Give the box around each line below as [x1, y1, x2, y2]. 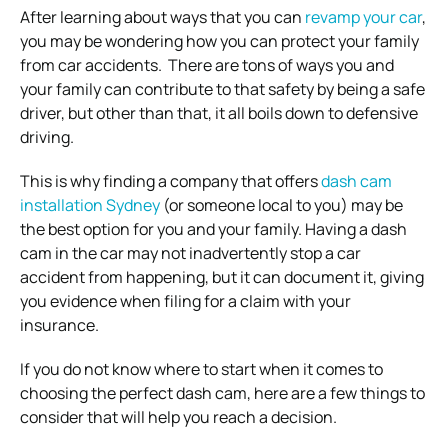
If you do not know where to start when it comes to [20, 357, 383, 380]
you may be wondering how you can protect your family [20, 29, 419, 52]
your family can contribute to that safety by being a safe [20, 77, 425, 100]
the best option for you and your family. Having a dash [20, 217, 407, 240]
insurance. [20, 313, 99, 336]
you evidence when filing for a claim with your [20, 289, 351, 312]
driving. [20, 125, 74, 148]
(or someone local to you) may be [160, 193, 403, 216]
